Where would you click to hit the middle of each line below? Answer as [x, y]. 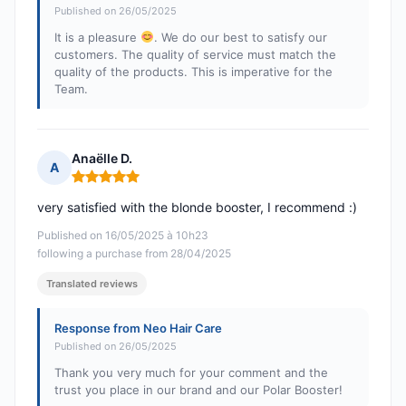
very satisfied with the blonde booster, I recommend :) [197, 208]
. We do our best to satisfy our [240, 38]
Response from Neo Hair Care [138, 329]
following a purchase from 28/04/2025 [134, 254]
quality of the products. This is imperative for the [193, 72]
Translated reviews [92, 284]
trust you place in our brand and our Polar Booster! [198, 390]
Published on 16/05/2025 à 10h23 [123, 236]
